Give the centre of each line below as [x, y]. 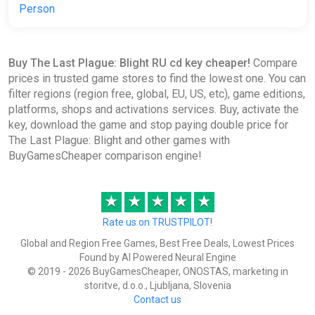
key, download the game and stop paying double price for [148, 125]
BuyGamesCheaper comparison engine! [105, 156]
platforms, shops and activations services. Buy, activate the [154, 110]
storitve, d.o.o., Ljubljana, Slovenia [157, 286]
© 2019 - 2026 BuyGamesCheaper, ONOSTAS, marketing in [157, 272]
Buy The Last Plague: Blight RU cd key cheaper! [129, 63]
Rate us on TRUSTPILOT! [157, 223]
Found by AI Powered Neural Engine [157, 258]
